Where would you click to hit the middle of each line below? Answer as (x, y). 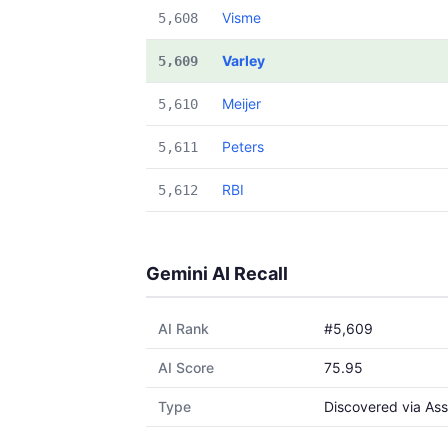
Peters (243, 146)
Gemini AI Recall (217, 273)
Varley (243, 60)
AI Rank (183, 328)
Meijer (241, 103)
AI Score (186, 367)
